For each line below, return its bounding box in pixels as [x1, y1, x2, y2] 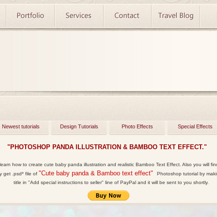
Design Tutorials [60, 124, 98, 129]
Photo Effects [121, 124, 153, 129]
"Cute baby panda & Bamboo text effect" [38, 170, 153, 177]
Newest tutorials [2, 124, 40, 129]
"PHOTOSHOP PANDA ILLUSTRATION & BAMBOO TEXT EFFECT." [7, 143, 207, 151]
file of [23, 171, 39, 176]
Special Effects [178, 124, 213, 129]
